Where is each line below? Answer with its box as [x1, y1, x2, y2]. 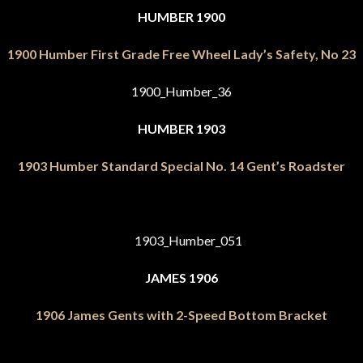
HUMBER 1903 [138, 121, 225, 136]
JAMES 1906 [145, 270, 218, 285]
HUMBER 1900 [138, 9, 225, 24]
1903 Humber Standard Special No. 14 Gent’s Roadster [18, 158, 345, 173]
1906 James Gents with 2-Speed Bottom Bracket [36, 307, 327, 322]
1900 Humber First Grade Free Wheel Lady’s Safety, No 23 [7, 46, 356, 62]
